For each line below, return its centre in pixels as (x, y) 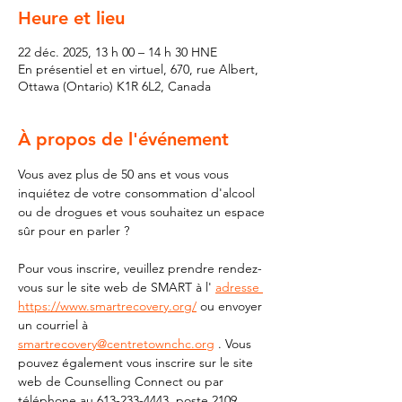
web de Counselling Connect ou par (122, 381)
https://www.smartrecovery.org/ (107, 306)
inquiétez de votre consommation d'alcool (138, 193)
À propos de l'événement (123, 139)
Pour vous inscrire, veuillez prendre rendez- (140, 268)
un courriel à (55, 325)
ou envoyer (231, 306)
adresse (239, 287)
